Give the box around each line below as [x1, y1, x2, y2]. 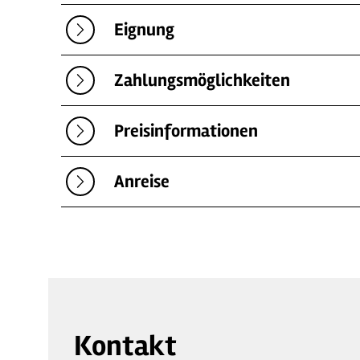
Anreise [114, 171, 170, 192]
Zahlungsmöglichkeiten [114, 70, 290, 91]
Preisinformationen [114, 121, 258, 141]
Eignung [114, 19, 174, 40]
